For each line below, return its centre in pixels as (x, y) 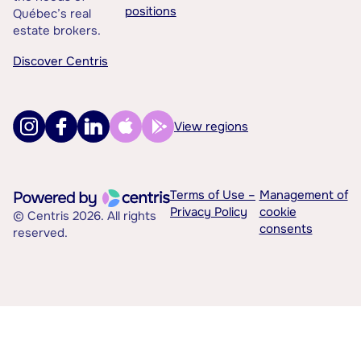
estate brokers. (57, 31)
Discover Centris (60, 62)
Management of (303, 195)
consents (286, 229)
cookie (278, 212)
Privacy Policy (209, 212)
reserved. (40, 233)
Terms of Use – (213, 195)
